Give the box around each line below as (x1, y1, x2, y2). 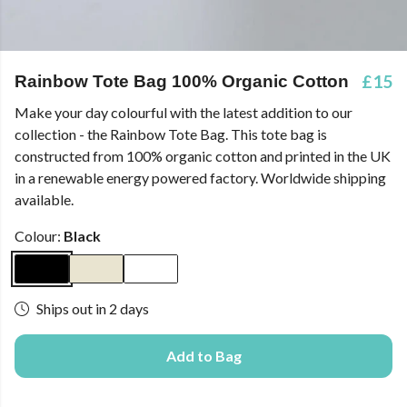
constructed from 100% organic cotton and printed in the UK (15, 147, 391, 164)
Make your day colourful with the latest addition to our (15, 104, 352, 121)
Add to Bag (165, 347, 242, 364)
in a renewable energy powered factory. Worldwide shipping (15, 169, 386, 186)
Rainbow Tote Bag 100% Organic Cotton (15, 72, 349, 91)
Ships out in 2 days (36, 300, 149, 317)
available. (15, 191, 74, 208)
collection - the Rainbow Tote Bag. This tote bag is (15, 125, 327, 143)
